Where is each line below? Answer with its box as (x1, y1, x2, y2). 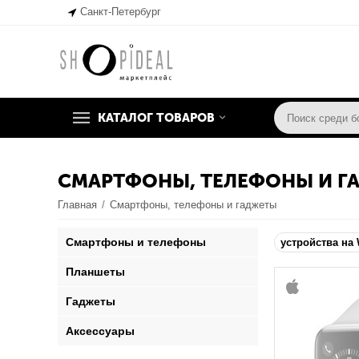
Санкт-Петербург (80, 6, 162, 18)
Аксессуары (66, 325, 135, 337)
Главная (58, 199, 98, 211)
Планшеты (66, 265, 126, 278)
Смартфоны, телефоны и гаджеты (110, 199, 277, 211)
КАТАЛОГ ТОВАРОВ (98, 111, 215, 125)
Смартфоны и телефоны (66, 236, 207, 248)
